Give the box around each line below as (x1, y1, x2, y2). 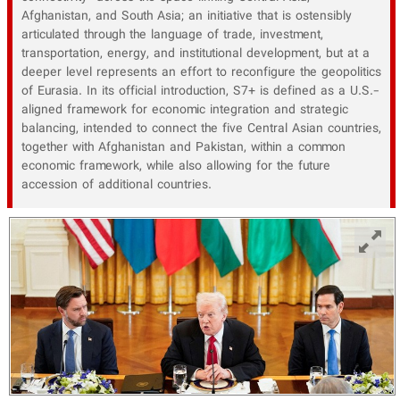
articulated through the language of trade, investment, (21, 24, 323, 46)
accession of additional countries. (21, 174, 212, 196)
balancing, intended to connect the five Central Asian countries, (21, 118, 381, 140)
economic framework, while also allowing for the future (21, 155, 330, 178)
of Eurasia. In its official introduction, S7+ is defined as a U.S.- (21, 80, 379, 103)
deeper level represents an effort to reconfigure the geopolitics (21, 62, 381, 84)
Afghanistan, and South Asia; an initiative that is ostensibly (21, 5, 352, 28)
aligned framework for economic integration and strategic (21, 99, 348, 121)
